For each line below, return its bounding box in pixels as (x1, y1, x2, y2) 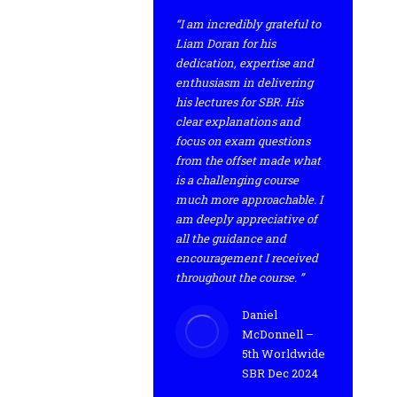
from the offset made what (175, 152, 321, 168)
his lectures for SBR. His (175, 94, 303, 110)
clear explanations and (175, 113, 300, 129)
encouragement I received (175, 250, 318, 266)
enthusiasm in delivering (175, 74, 313, 90)
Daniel (242, 307, 277, 323)
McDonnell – (242, 326, 314, 342)
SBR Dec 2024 (242, 365, 318, 381)
